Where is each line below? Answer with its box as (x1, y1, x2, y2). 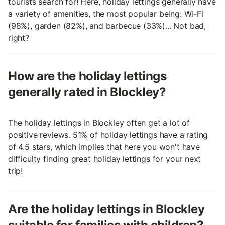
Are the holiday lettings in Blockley (8, 201, 205, 216)
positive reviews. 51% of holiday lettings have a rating (8, 129, 208, 140)
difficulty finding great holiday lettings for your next (8, 153, 201, 164)
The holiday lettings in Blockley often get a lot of (8, 117, 190, 128)
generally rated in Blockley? (8, 84, 166, 99)
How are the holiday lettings (8, 68, 167, 83)
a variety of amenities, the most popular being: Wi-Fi (8, 8, 203, 19)
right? (8, 32, 29, 43)
